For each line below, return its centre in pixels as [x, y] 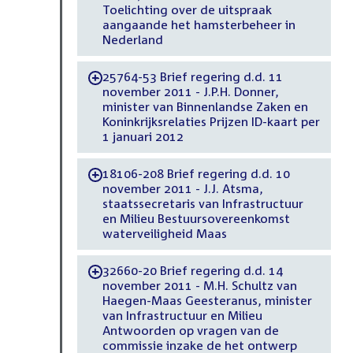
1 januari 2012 [143, 137]
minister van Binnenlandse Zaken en [205, 107]
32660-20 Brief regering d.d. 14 [192, 271]
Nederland [132, 40]
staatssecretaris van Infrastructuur [203, 204]
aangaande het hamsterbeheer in [199, 25]
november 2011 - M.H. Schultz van [199, 286]
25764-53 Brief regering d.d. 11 [192, 77]
